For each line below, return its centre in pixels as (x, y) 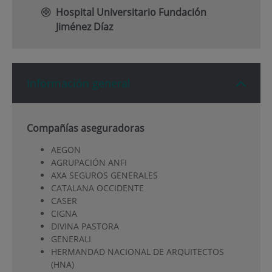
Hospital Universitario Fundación (131, 12)
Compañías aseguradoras (85, 128)
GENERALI (71, 239)
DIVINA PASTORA (85, 226)
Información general (78, 83)
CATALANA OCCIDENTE (97, 188)
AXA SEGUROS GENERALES (104, 175)
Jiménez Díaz (84, 27)
